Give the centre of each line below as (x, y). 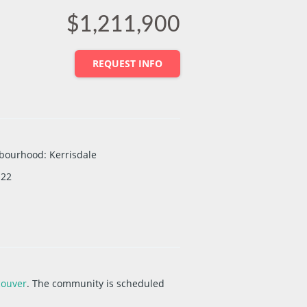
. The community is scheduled (96, 284)
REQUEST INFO (127, 64)
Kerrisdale (73, 155)
